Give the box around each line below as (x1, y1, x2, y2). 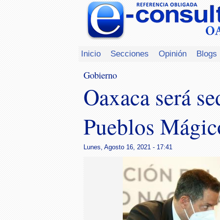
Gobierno (83, 69, 117, 81)
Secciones (110, 49, 149, 58)
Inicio (81, 49, 101, 58)
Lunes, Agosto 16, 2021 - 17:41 (83, 143, 172, 151)
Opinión (159, 49, 187, 58)
